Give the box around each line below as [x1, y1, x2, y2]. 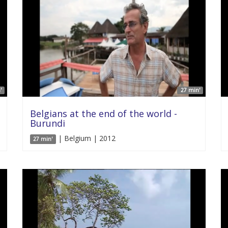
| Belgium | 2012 [55, 133, 116, 143]
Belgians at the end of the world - [30, 107, 177, 120]
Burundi [30, 117, 65, 129]
